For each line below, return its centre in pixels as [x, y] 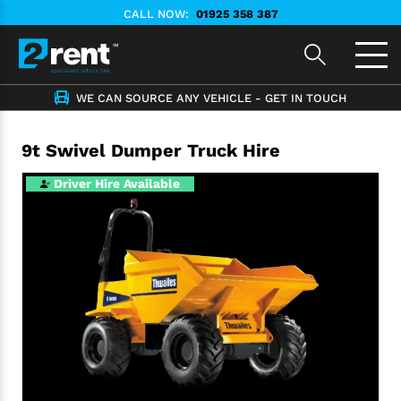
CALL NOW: [156, 14]
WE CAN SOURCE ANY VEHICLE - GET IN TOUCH [211, 98]
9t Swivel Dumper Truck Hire [151, 150]
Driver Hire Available [117, 183]
